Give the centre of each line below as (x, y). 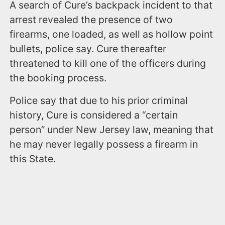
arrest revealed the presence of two (91, 20)
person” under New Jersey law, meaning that (112, 130)
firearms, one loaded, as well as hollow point (111, 34)
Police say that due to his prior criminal (99, 101)
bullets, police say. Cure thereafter (88, 49)
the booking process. (58, 78)
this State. (33, 159)
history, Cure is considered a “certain (94, 115)
